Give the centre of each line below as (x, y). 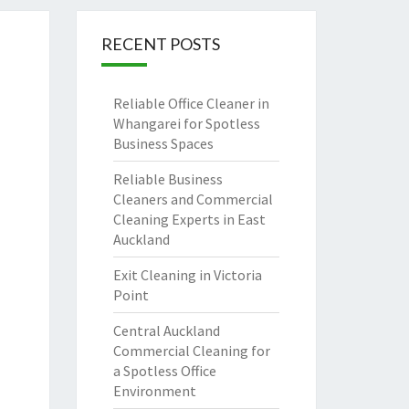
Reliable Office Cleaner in (191, 103)
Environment (154, 391)
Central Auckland (166, 330)
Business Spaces (163, 143)
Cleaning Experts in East (189, 219)
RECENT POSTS (160, 44)
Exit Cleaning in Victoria (187, 275)
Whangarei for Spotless (186, 123)
